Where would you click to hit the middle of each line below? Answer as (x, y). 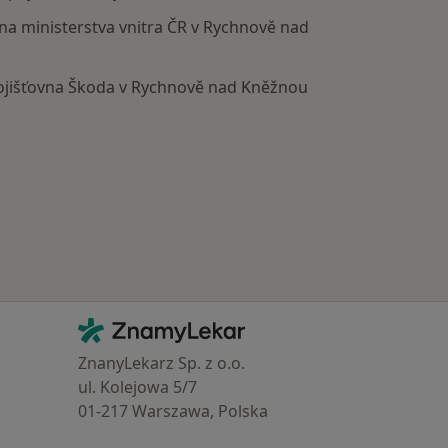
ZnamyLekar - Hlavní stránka (162, 324)
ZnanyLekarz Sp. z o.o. (161, 363)
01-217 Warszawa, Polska (173, 411)
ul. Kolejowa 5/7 (137, 387)
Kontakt (125, 331)
